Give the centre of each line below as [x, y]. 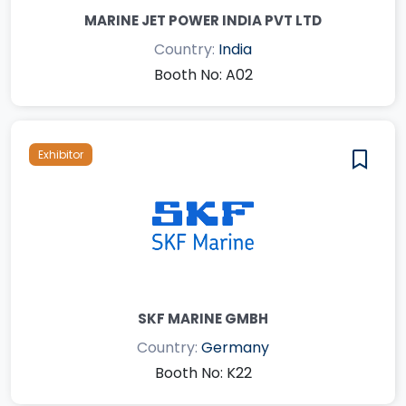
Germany [235, 347]
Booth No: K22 [203, 372]
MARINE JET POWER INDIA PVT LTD [203, 20]
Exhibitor [61, 154]
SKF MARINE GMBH [203, 318]
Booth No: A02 [203, 74]
